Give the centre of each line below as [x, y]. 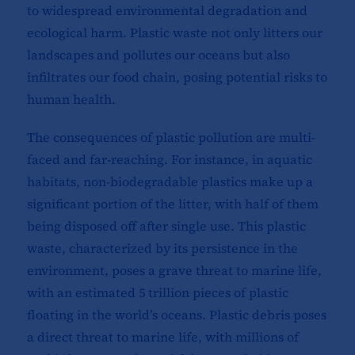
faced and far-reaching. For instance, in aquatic [169, 160]
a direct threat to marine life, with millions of [162, 337]
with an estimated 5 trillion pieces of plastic [157, 293]
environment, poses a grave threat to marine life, [174, 271]
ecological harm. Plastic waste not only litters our [174, 33]
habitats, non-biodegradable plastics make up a [170, 182]
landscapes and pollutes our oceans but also [158, 55]
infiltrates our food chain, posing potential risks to [177, 77]
